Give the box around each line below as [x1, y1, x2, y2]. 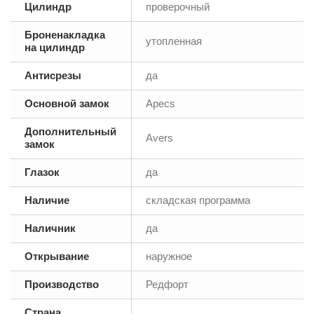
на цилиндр [25, 41, 85, 54]
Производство [25, 278, 99, 291]
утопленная [146, 35, 202, 48]
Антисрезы [25, 69, 81, 82]
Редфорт [146, 278, 189, 291]
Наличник [25, 222, 76, 235]
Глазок [25, 166, 60, 179]
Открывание [25, 250, 89, 263]
